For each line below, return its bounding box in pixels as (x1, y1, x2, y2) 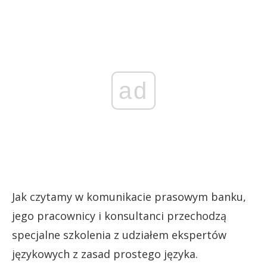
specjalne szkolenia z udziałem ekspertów (12, 228, 226, 242)
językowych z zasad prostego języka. (12, 247, 198, 261)
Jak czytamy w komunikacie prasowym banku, (12, 190, 246, 204)
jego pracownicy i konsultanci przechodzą (12, 209, 226, 223)
